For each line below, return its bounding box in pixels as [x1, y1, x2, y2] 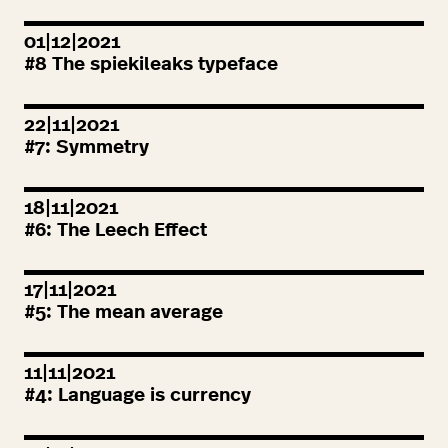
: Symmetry [45, 137, 149, 157]
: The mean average [46, 303, 223, 323]
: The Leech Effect [46, 220, 207, 240]
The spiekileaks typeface [47, 55, 278, 75]
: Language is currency [47, 385, 251, 405]
